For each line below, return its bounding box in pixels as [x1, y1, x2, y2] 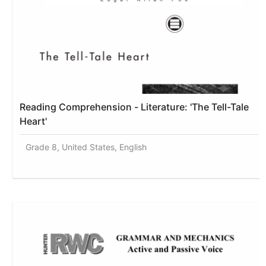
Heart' [20, 115, 47, 127]
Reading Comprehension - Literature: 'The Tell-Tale [20, 100, 250, 113]
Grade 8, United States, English [26, 141, 147, 152]
